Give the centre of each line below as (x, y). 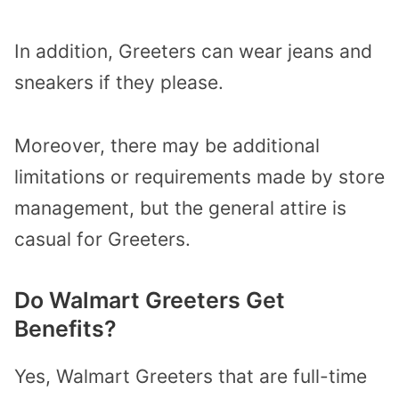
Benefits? (65, 329)
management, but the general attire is (180, 208)
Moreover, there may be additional (167, 145)
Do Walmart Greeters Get (150, 301)
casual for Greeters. (102, 239)
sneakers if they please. (119, 82)
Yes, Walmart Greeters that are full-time (191, 377)
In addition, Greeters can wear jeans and (193, 51)
